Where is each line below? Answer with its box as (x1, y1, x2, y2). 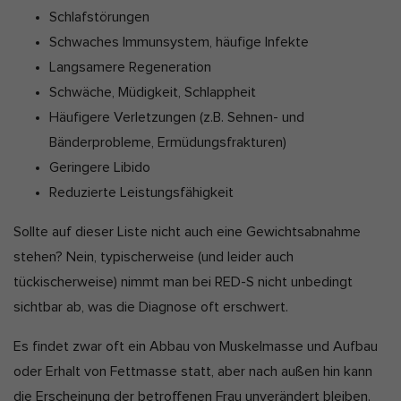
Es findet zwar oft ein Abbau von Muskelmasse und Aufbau (13, 339, 378, 354)
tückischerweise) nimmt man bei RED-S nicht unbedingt (13, 275, 353, 290)
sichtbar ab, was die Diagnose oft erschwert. (13, 300, 292, 315)
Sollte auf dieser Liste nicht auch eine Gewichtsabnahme (13, 225, 361, 240)
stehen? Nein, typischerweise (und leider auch (13, 250, 294, 265)
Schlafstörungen (49, 10, 149, 25)
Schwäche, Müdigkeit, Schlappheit (49, 85, 256, 100)
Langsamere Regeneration (49, 60, 211, 75)
